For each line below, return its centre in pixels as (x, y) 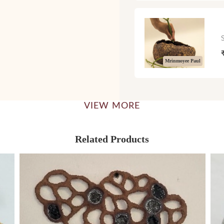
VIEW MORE (112, 106)
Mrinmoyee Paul (183, 60)
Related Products (112, 139)
